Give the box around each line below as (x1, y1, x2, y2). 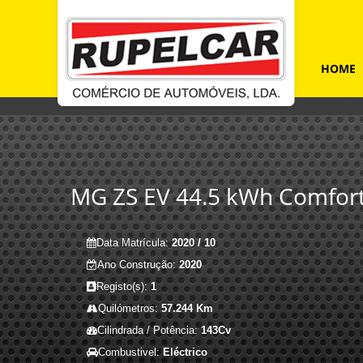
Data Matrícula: (96, 237, 173, 249)
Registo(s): (96, 281, 152, 293)
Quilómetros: (98, 303, 162, 314)
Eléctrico (163, 347, 208, 358)
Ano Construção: (97, 259, 180, 271)
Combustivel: (98, 347, 164, 358)
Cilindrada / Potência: (97, 325, 202, 336)
